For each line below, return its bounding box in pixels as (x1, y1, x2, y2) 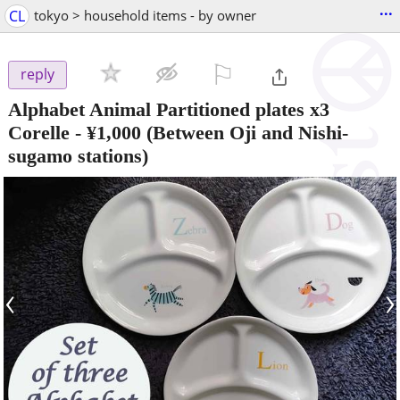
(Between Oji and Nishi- (141, 121, 348, 144)
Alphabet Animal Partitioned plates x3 (8, 97, 329, 121)
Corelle (8, 121, 70, 144)
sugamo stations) (8, 144, 148, 167)
